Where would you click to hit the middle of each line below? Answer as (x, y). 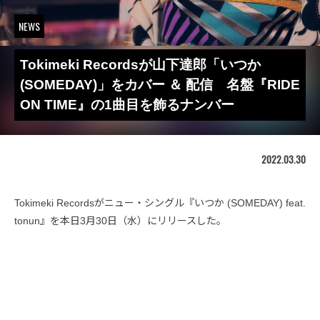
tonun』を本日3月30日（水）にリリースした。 (120, 221)
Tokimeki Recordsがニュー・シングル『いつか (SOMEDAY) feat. (160, 203)
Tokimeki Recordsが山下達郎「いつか (140, 65)
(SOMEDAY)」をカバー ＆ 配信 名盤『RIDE (160, 85)
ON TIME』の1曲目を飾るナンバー (127, 105)
